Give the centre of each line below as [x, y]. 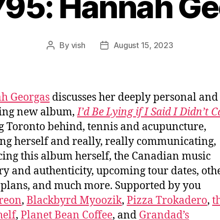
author [62, 58]
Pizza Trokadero [167, 200]
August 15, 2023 [143, 45]
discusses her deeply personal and [134, 97]
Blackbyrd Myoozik [74, 200]
